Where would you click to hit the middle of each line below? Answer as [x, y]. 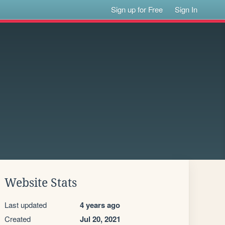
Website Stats [41, 183]
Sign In [186, 9]
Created [18, 219]
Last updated [26, 205]
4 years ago [100, 205]
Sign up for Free [137, 9]
